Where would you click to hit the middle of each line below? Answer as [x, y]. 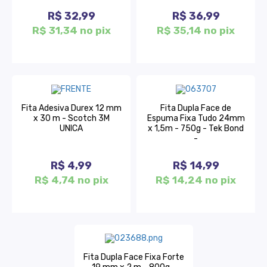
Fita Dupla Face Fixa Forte [133, 257]
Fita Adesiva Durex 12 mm [71, 108]
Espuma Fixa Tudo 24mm [196, 118]
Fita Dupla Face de [196, 108]
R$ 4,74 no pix [71, 180]
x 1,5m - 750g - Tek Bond [196, 128]
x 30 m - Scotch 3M [71, 118]
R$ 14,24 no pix [196, 180]
